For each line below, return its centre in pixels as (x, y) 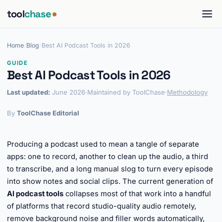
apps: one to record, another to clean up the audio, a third (108, 157)
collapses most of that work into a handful (137, 194)
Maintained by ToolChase (126, 92)
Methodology (187, 92)
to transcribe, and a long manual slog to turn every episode (110, 169)
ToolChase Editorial (48, 113)
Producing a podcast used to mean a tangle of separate (103, 144)
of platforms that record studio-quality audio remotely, (102, 206)
